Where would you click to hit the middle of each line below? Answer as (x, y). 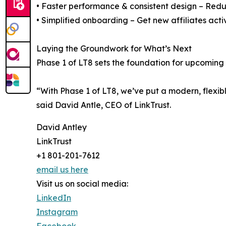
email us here (62, 170)
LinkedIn (54, 198)
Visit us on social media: (82, 184)
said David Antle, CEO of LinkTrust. (104, 105)
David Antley (62, 127)
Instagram (57, 212)
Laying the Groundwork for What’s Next (114, 49)
